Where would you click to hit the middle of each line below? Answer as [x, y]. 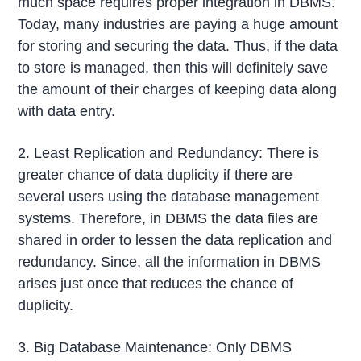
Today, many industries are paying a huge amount [178, 25]
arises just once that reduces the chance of [156, 284]
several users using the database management [169, 197]
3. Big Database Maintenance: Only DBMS [155, 347]
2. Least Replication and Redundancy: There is [169, 153]
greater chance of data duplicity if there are [156, 175]
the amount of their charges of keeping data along [178, 90]
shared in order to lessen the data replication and [175, 240]
